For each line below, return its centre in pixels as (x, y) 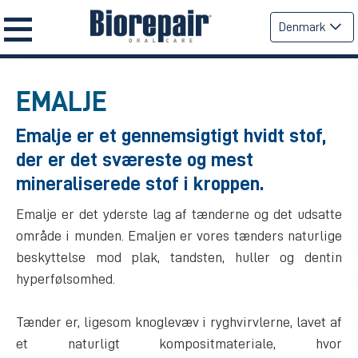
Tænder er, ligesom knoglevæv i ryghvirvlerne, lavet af (179, 322)
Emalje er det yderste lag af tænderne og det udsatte (179, 214)
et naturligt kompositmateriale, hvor (179, 344)
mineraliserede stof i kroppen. (140, 183)
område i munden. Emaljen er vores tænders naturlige (179, 236)
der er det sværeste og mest (135, 159)
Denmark (302, 27)
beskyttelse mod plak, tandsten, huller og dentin (179, 257)
